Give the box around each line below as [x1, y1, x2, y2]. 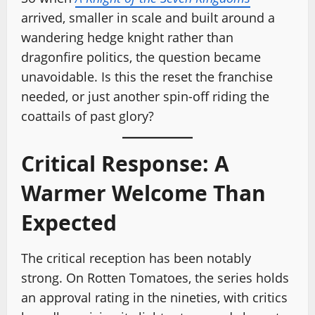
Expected [21, 208, 117, 237]
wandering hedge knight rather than [21, 29, 233, 46]
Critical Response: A [21, 149, 229, 178]
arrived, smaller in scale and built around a [21, 9, 275, 26]
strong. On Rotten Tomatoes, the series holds [21, 269, 289, 286]
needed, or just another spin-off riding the [21, 88, 269, 105]
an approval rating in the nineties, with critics [21, 289, 288, 306]
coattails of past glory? [21, 108, 154, 124]
